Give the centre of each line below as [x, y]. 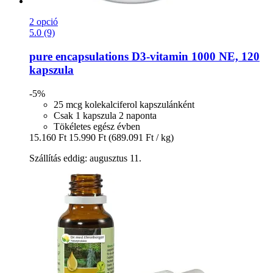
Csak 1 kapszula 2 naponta [105, 115]
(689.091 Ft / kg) [141, 137]
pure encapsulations [79, 56]
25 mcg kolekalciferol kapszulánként [124, 104]
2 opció [44, 22]
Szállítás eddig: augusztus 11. [85, 158]
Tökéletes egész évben [97, 126]
